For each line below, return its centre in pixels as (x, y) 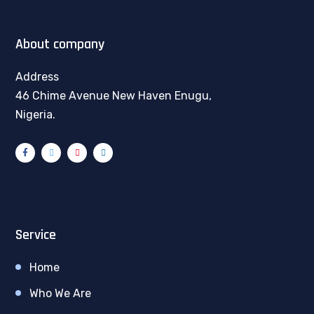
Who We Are (60, 293)
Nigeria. (35, 115)
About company (60, 44)
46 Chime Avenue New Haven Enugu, (114, 96)
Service (36, 235)
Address (37, 77)
